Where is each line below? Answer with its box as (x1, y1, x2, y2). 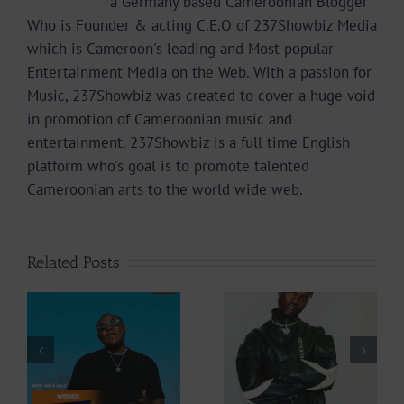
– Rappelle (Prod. (286, 361, 401, 381)
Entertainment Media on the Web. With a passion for (27, 61, 372, 82)
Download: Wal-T (286, 339, 401, 360)
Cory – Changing (91, 361, 203, 381)
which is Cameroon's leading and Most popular (27, 38, 334, 59)
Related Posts (27, 252, 120, 272)
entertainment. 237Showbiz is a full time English (27, 132, 350, 152)
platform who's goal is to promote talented (27, 155, 309, 176)
